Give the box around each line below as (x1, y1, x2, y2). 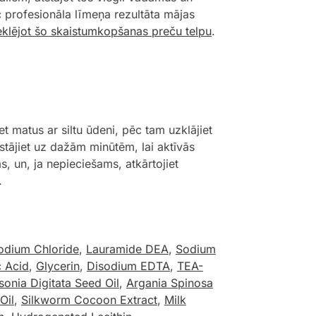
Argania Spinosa (126, 276, 213, 291)
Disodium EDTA (86, 259, 170, 274)
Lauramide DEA (85, 242, 169, 257)
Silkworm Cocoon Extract (20, 293, 157, 308)
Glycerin (35, 259, 80, 274)
